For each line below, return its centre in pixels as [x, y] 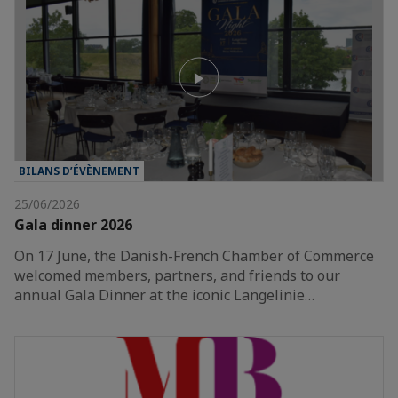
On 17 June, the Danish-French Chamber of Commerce [194, 255]
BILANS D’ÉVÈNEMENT [79, 171]
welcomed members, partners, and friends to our [177, 275]
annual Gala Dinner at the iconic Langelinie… [164, 295]
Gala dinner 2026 [73, 224]
